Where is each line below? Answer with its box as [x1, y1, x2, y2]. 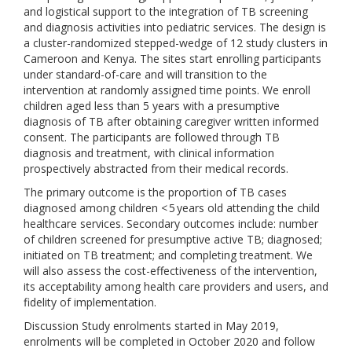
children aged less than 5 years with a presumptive [24, 98, 280, 113]
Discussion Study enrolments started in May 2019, [24, 318, 279, 333]
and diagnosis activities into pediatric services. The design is [24, 20, 326, 35]
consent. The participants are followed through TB [24, 130, 280, 145]
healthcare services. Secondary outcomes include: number [24, 216, 318, 231]
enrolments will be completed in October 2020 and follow [24, 334, 315, 349]
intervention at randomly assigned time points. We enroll [24, 82, 310, 97]
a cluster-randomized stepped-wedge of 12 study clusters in [24, 35, 328, 50]
